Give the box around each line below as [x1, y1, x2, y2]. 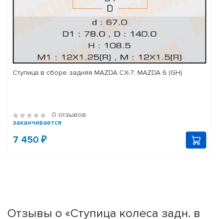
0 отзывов [52, 110, 86, 119]
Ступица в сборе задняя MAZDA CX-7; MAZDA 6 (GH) [13, 68, 182, 77]
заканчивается [13, 118, 62, 127]
